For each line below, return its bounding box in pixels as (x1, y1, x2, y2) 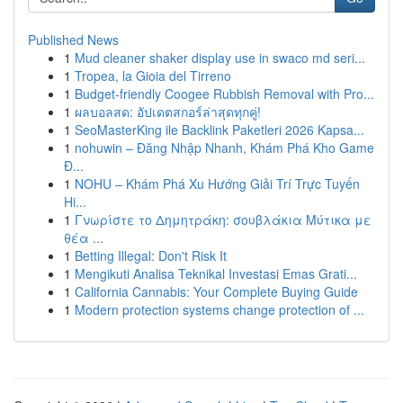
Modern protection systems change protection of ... (75, 300, 364, 318)
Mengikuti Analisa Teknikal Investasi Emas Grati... (75, 264, 357, 282)
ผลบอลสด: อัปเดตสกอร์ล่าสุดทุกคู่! (75, 103, 261, 121)
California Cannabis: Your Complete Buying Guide (75, 282, 358, 300)
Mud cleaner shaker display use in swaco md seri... (75, 49, 365, 67)
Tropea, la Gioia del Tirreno (75, 67, 231, 85)
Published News (28, 31, 119, 49)
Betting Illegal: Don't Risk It (75, 246, 227, 264)
